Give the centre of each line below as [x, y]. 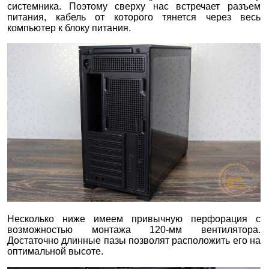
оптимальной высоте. [55, 251]
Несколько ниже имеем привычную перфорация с [134, 219]
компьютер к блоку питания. [69, 28]
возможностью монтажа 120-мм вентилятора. [134, 229]
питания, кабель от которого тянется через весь [134, 17]
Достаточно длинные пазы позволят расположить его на [134, 240]
